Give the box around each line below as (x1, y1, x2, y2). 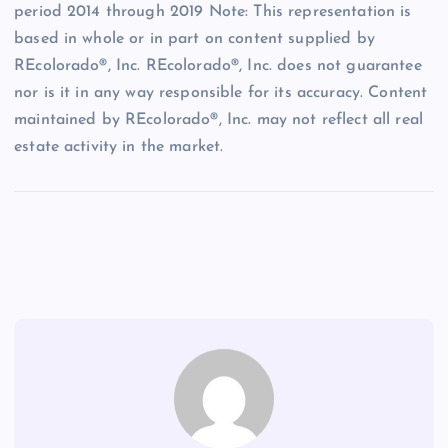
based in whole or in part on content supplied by (14, 31, 375, 48)
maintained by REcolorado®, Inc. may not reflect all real (14, 112, 423, 129)
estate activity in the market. (14, 139, 224, 156)
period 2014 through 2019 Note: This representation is (14, 4, 412, 21)
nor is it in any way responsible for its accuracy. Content (14, 85, 428, 102)
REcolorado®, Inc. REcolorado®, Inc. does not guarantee (14, 58, 422, 75)
